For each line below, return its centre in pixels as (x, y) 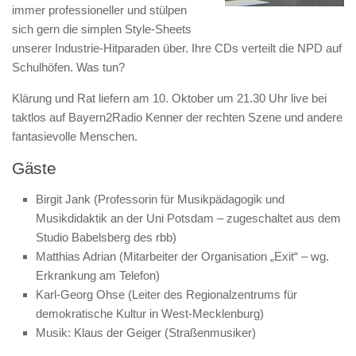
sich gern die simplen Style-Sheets (102, 29)
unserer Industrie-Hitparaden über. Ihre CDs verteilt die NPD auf (177, 48)
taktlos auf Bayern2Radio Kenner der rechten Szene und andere (177, 117)
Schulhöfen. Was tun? (68, 67)
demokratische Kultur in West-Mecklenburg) (150, 313)
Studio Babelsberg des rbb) (106, 237)
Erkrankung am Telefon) (98, 275)
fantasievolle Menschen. (75, 136)
